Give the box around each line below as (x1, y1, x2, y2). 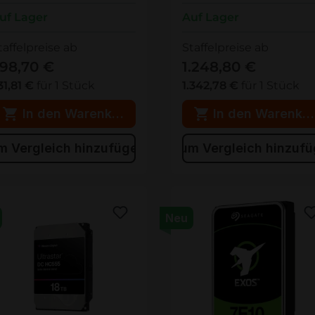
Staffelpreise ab (181, 41, 269, 55)
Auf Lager (181, 11, 239, 25)
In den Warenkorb (22, 106, 132, 122)
